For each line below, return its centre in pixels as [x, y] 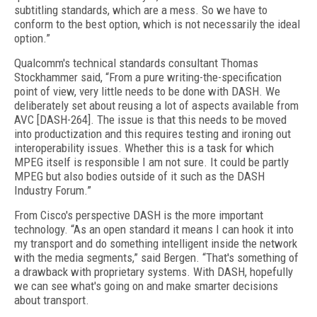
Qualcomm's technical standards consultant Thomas [136, 63]
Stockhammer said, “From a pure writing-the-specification [148, 77]
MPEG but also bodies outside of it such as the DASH [139, 176]
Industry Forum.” [53, 190]
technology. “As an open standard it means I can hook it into [154, 229]
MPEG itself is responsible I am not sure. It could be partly [151, 162]
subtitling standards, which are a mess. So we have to [141, 10]
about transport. [52, 300]
